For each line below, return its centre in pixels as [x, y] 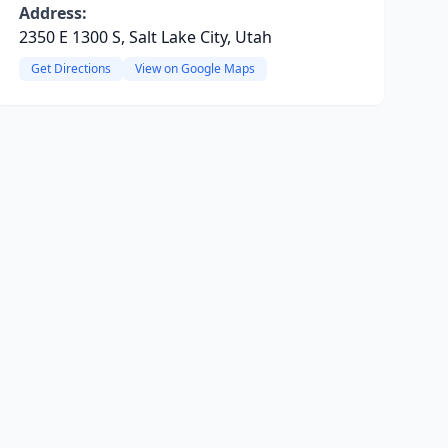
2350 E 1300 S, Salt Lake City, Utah [145, 37]
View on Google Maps [194, 68]
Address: [52, 13]
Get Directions [70, 68]
